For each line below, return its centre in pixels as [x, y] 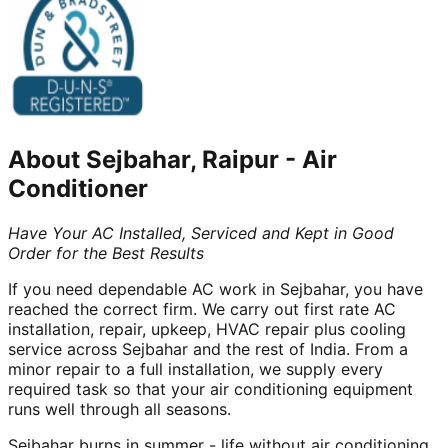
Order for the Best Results [106, 252]
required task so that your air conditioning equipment [210, 388]
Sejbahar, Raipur [182, 159]
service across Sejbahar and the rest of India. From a [208, 348]
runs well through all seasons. [122, 408]
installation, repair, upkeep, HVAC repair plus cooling [207, 328]
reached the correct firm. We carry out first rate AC [202, 308]
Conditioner [78, 188]
